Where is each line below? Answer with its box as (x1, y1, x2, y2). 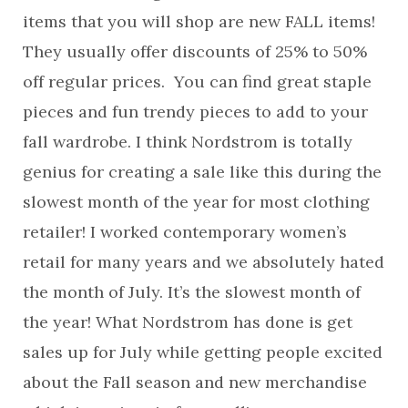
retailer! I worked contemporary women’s (23, 220, 347, 242)
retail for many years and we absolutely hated (23, 250, 384, 272)
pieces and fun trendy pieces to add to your (23, 100, 368, 122)
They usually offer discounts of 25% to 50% (23, 40, 367, 62)
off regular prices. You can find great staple (23, 70, 372, 92)
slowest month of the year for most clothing (23, 190, 370, 212)
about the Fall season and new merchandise (23, 371, 367, 393)
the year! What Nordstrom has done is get (23, 311, 352, 332)
